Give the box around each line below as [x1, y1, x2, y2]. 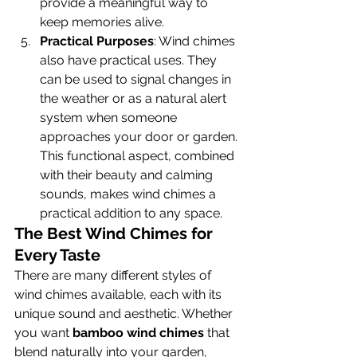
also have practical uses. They [40, 53, 220, 68]
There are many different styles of [14, 268, 214, 283]
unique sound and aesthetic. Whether [14, 306, 236, 321]
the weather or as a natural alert [40, 91, 229, 106]
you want [14, 325, 73, 340]
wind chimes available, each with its [14, 287, 225, 302]
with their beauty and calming [40, 167, 216, 182]
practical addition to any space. [40, 206, 222, 221]
